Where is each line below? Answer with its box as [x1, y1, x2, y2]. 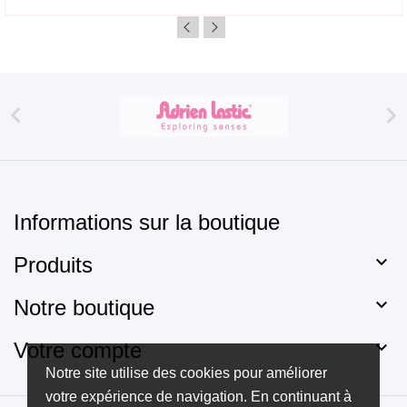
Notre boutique [14, 294, 154, 320]
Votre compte [14, 337, 142, 362]
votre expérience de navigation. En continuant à [45, 389, 352, 404]
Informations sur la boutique [14, 209, 280, 234]
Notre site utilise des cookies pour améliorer [45, 365, 327, 381]
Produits [14, 252, 93, 277]
